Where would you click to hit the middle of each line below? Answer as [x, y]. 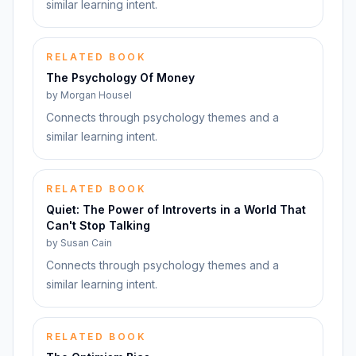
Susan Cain [86, 243]
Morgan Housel [96, 95]
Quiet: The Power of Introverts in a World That [176, 209]
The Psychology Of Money [120, 77]
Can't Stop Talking [98, 225]
